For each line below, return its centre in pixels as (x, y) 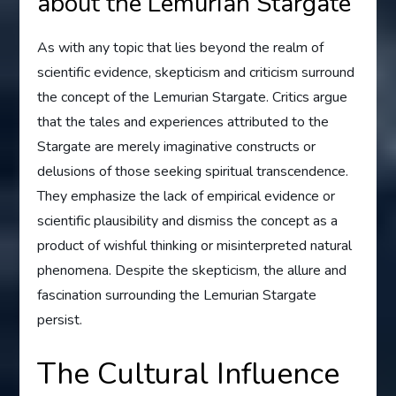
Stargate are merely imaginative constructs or (177, 146)
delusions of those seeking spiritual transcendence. (193, 171)
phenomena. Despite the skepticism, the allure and (192, 270)
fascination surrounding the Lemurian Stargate (177, 295)
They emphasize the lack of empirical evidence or (187, 196)
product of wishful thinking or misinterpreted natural (195, 245)
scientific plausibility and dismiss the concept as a (188, 221)
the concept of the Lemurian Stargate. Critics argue (193, 97)
